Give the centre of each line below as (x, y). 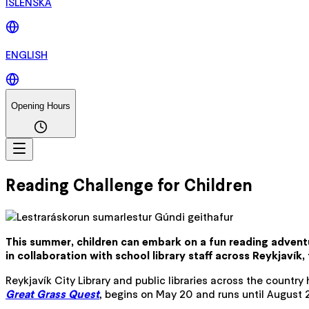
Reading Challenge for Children (129, 185)
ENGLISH (27, 55)
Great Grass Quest (52, 293)
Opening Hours (41, 106)
